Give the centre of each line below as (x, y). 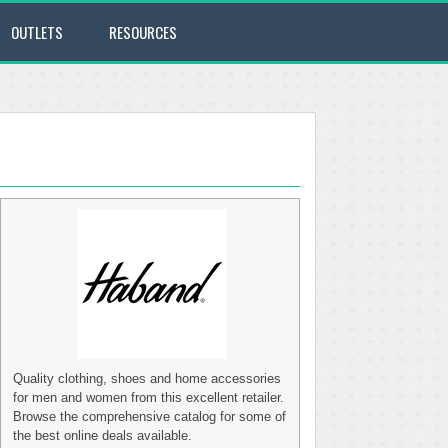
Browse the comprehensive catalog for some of (149, 416)
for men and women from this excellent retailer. (148, 397)
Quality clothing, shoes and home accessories (147, 378)
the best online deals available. (102, 435)
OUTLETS (37, 32)
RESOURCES (143, 32)
